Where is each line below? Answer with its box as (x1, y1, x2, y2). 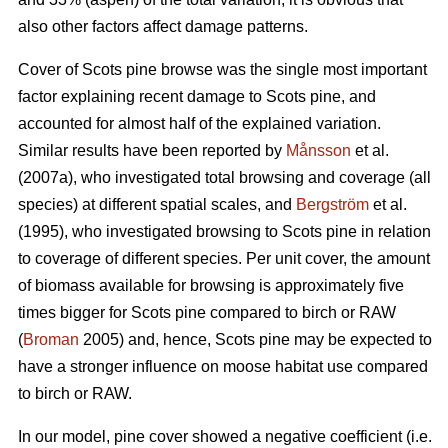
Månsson (286, 142, 351, 160)
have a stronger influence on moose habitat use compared (18, 358, 428, 376)
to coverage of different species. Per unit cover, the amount (18, 250, 430, 268)
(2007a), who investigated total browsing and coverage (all (18, 169, 431, 187)
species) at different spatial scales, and (18, 196, 296, 214)
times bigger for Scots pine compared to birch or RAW (18, 304, 396, 322)
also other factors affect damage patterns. (18, 18, 308, 36)
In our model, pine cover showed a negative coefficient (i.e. (18, 428, 432, 446)
